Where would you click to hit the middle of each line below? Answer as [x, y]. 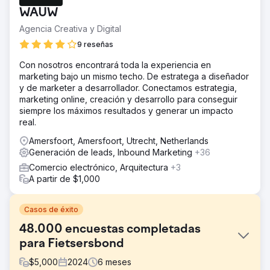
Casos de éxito [51, 209]
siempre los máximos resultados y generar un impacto [126, 111]
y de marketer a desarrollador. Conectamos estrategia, [128, 88]
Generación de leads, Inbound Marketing [112, 152]
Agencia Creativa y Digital [70, 29]
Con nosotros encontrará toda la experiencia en [115, 65]
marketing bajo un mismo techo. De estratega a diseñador [134, 76]
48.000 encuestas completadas [110, 230]
